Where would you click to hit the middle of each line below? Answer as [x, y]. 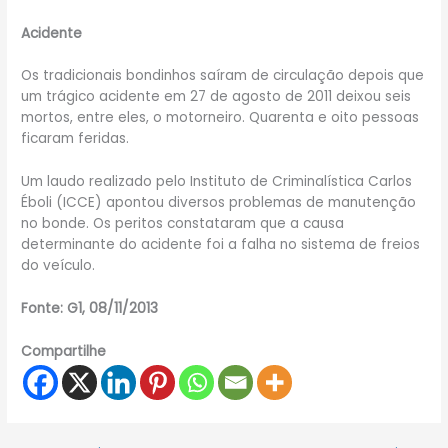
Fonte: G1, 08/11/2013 [90, 309]
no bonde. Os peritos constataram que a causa [183, 224]
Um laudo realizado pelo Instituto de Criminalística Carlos [217, 182]
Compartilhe [64, 352]
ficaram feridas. [75, 139]
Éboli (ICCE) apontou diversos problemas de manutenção [219, 203]
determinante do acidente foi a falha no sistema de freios [221, 245]
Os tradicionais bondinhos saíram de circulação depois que [223, 76]
